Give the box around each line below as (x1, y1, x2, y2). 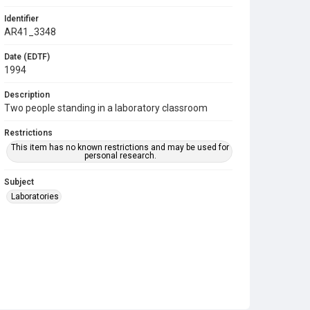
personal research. (84, 151, 156, 161)
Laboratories (11, 192, 59, 201)
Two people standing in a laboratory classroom (4, 102, 208, 113)
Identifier (4, 14, 39, 24)
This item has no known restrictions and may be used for (11, 143, 230, 152)
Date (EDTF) (4, 52, 50, 62)
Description (4, 90, 50, 100)
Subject (4, 177, 34, 187)
